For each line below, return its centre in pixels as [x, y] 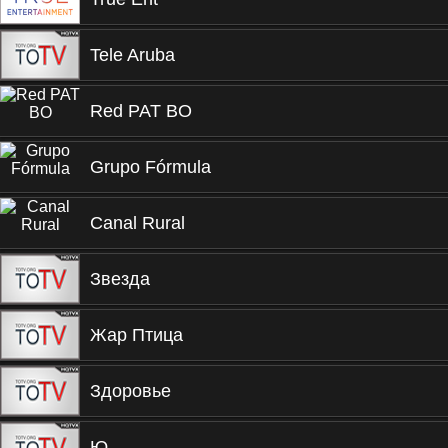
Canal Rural [137, 223]
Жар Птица [136, 335]
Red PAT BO [141, 111]
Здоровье [130, 391]
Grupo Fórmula [150, 167]
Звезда [120, 279]
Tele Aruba [132, 55]
